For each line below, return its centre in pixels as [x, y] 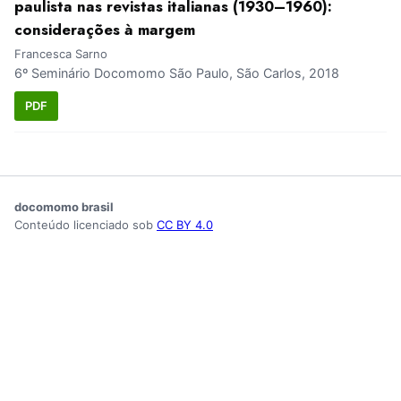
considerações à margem [105, 30]
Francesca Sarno [61, 54]
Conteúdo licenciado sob [85, 224]
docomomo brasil [64, 206]
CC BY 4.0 [185, 224]
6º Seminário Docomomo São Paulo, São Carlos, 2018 [177, 73]
